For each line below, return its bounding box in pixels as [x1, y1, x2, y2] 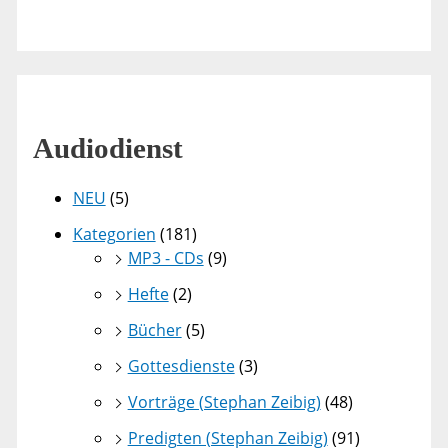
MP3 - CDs [127, 247, 204, 270]
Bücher [127, 319, 182, 342]
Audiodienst [32, 132, 183, 165]
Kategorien [72, 223, 156, 246]
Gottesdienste [127, 355, 235, 378]
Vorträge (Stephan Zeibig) [127, 391, 321, 414]
